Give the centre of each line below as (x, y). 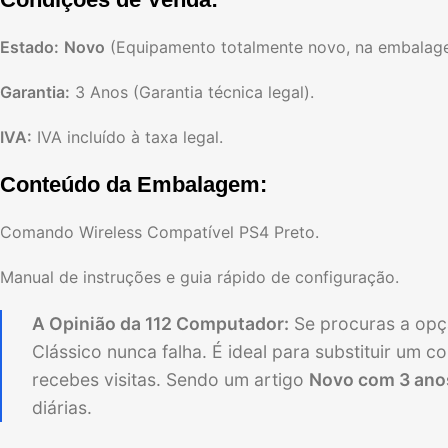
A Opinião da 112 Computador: (160, 324)
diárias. (62, 408)
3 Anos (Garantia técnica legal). (192, 92)
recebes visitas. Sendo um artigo (170, 380)
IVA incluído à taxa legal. (127, 137)
